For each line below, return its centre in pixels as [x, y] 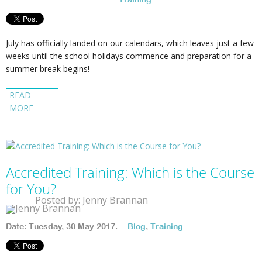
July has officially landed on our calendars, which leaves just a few [130, 43]
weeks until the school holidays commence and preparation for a [129, 56]
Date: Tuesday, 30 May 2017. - [67, 226]
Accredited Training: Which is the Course [130, 172]
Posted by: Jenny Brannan [92, 200]
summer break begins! [49, 68]
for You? [31, 189]
